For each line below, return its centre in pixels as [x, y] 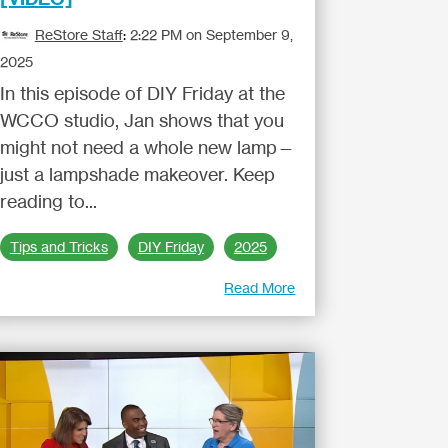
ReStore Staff [78, 34]
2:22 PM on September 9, [211, 34]
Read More [260, 287]
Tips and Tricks [58, 247]
